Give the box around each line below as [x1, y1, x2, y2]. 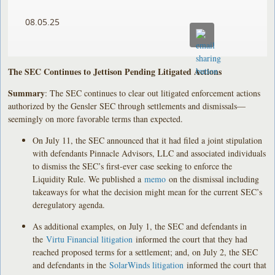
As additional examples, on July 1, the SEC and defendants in [33, 220, 247, 232]
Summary [8, 86, 45, 99]
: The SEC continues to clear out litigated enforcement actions [45, 87, 261, 99]
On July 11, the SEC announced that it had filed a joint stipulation [33, 134, 263, 146]
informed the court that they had [136, 233, 248, 245]
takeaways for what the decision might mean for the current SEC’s [33, 185, 263, 198]
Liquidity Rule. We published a [33, 172, 145, 185]
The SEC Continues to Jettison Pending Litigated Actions [8, 64, 222, 78]
